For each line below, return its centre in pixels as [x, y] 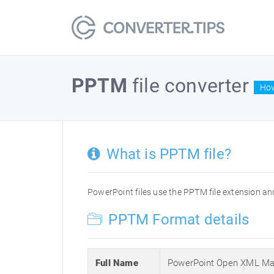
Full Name [117, 263]
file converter [191, 86]
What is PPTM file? [167, 154]
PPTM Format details [177, 220]
